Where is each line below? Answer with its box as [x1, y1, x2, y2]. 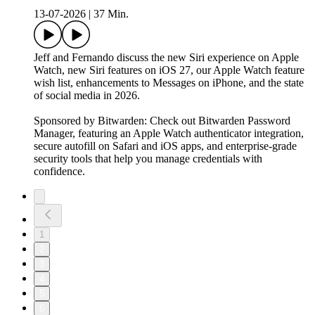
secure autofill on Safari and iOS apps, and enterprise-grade [34, 140, 297, 153]
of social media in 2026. [34, 89, 140, 102]
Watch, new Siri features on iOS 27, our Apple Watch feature [34, 64, 304, 77]
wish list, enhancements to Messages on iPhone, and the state [34, 77, 304, 89]
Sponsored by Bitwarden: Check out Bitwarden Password [34, 115, 290, 127]
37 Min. [94, 8, 129, 20]
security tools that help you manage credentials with [34, 153, 262, 165]
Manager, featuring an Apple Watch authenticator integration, [34, 127, 304, 140]
